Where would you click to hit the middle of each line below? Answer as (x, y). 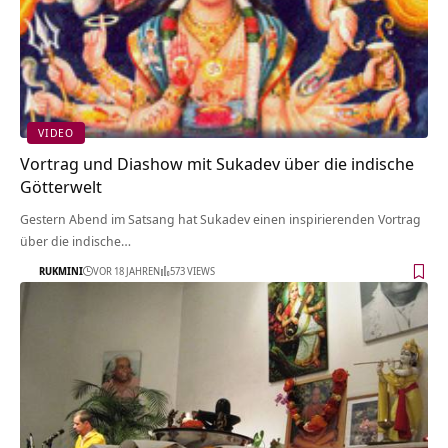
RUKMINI (61, 271)
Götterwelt (61, 186)
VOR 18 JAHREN (126, 271)
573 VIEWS (192, 271)
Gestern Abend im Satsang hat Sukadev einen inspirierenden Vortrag (220, 218)
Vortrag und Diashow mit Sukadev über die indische (217, 163)
